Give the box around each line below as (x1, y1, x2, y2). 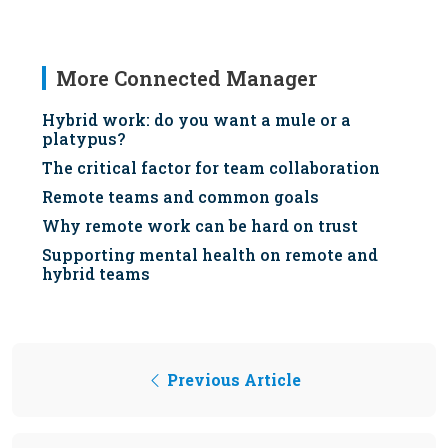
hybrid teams (42, 263, 150, 285)
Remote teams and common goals (42, 186, 319, 208)
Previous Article (163, 369, 301, 391)
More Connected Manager (56, 65, 317, 92)
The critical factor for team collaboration (42, 157, 380, 179)
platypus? (42, 128, 125, 150)
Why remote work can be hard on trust (42, 215, 358, 237)
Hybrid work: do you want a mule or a (42, 109, 351, 131)
